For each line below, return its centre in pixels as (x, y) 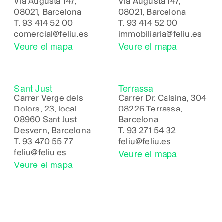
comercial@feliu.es (51, 34)
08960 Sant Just (46, 120)
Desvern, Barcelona (52, 131)
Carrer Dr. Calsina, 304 (162, 98)
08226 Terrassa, (150, 109)
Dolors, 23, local (45, 109)
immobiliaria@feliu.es (160, 34)
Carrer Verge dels (49, 98)
